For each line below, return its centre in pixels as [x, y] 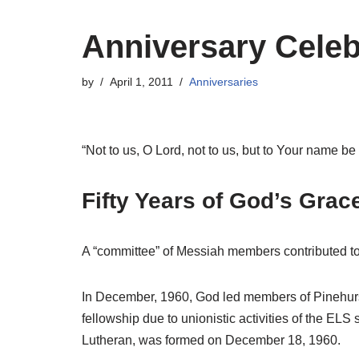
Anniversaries [224, 81]
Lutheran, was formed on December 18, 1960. [211, 340]
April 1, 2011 [141, 81]
